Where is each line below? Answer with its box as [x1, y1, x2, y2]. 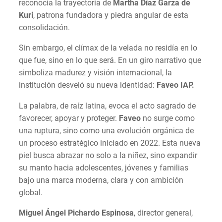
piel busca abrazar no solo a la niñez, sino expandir [19, 150, 197, 160]
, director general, [134, 208, 193, 218]
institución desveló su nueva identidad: [19, 80, 157, 90]
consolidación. [19, 23, 70, 33]
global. [19, 187, 43, 197]
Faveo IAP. [157, 80, 194, 90]
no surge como [141, 113, 195, 123]
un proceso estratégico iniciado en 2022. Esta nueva [19, 138, 201, 148]
